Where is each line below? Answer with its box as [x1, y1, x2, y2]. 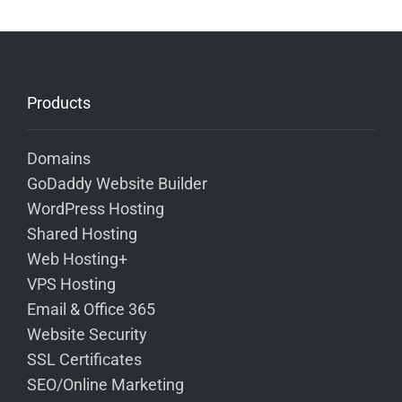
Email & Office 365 [27, 300, 155, 319]
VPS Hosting [27, 275, 116, 293]
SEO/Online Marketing [27, 375, 184, 394]
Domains [27, 149, 91, 168]
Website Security [27, 325, 147, 344]
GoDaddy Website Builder [27, 174, 207, 193]
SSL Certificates [27, 350, 142, 369]
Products [27, 92, 91, 112]
